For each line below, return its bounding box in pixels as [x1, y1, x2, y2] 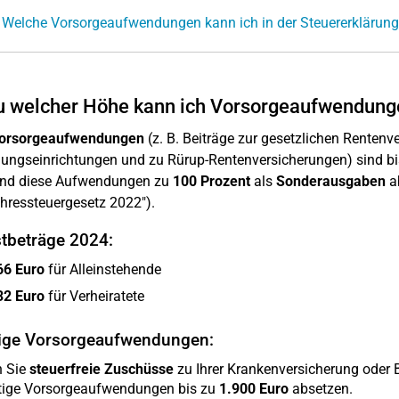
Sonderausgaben [275, 173, 386, 190]
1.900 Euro [218, 380, 289, 397]
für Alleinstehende [44, 261, 161, 278]
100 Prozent [172, 173, 250, 190]
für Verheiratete [44, 288, 144, 305]
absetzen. [288, 380, 353, 397]
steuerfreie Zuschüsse [28, 361, 174, 378]
